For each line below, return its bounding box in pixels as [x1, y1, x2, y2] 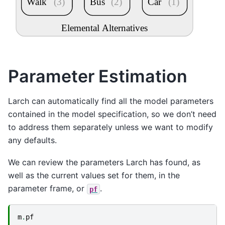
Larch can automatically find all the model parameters [8, 95, 213, 106]
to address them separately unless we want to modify [8, 122, 213, 132]
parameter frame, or [8, 183, 87, 194]
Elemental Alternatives [61, 22, 148, 33]
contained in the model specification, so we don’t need [8, 108, 216, 119]
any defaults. [8, 135, 57, 145]
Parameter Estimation [8, 66, 187, 87]
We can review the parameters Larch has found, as [8, 157, 200, 168]
